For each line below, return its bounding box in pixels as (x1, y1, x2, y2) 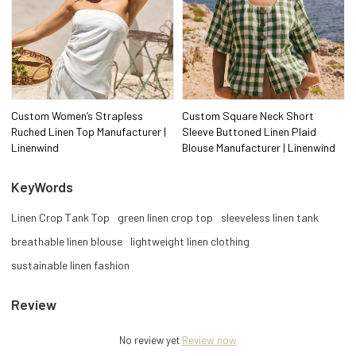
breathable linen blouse (11, 234, 123, 248)
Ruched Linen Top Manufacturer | (11, 124, 167, 138)
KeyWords (11, 179, 74, 195)
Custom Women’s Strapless (11, 108, 144, 122)
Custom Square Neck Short (182, 108, 314, 122)
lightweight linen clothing (130, 234, 250, 248)
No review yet (119, 334, 182, 347)
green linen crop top (118, 210, 214, 224)
